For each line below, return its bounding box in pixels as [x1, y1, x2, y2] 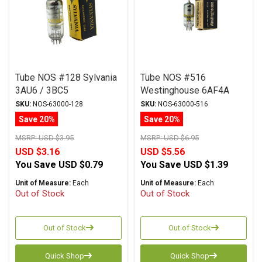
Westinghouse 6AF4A [140, 85, 229, 96]
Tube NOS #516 [140, 72, 206, 83]
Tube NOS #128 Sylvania [15, 72, 117, 83]
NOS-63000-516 [156, 100, 208, 108]
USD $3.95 [39, 133, 74, 142]
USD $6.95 [164, 133, 199, 142]
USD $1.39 [184, 159, 228, 170]
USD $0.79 [58, 159, 103, 170]
